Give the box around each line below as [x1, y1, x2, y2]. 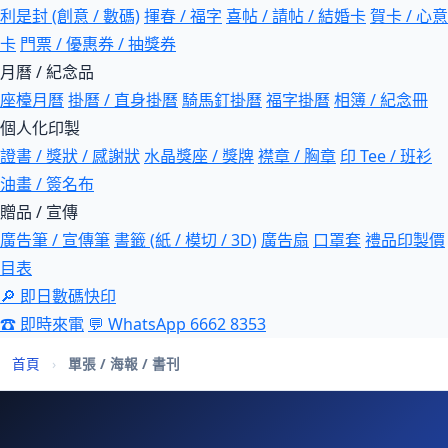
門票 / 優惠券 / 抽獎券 [20, 33, 176, 55]
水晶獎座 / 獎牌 [144, 145, 254, 167]
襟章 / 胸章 [258, 145, 336, 167]
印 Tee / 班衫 [340, 145, 432, 167]
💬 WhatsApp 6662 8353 [88, 313, 266, 335]
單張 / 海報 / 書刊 [68, 354, 180, 373]
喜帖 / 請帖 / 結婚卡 [226, 5, 366, 27]
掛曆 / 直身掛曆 [68, 89, 178, 111]
